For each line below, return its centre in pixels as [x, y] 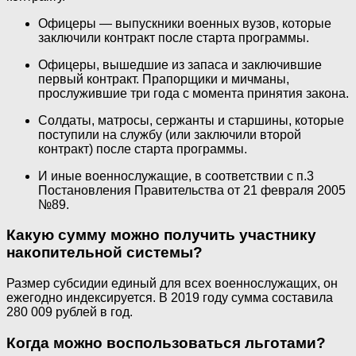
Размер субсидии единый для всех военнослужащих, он [172, 283]
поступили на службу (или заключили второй [170, 134]
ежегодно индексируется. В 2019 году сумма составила [170, 297]
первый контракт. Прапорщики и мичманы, [164, 79]
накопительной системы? [104, 253]
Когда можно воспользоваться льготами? [166, 342]
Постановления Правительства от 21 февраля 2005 [192, 190]
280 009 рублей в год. [70, 311]
